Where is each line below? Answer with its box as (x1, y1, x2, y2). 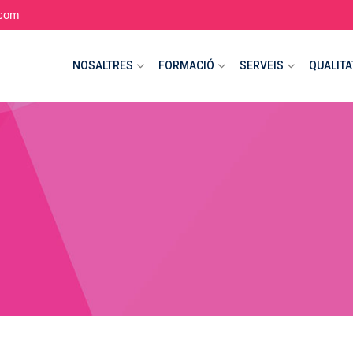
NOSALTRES (72, 59, 133, 72)
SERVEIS (240, 59, 284, 72)
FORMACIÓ (158, 59, 214, 72)
